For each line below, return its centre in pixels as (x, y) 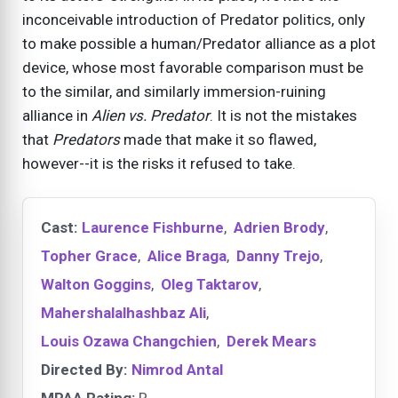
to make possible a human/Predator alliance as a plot (199, 44)
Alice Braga (187, 256)
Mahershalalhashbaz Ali (123, 313)
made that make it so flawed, (218, 140)
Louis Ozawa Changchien (129, 342)
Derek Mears (271, 342)
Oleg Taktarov (210, 285)
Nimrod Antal (177, 370)
